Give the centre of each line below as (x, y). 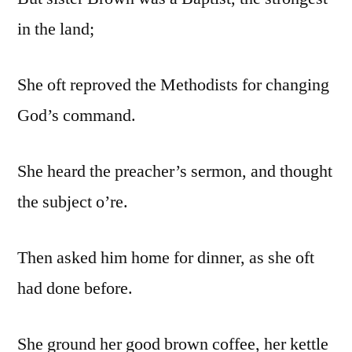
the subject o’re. (73, 202)
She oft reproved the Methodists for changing (173, 85)
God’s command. (77, 116)
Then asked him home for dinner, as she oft (166, 258)
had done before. (75, 289)
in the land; (56, 29)
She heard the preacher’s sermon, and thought (175, 172)
